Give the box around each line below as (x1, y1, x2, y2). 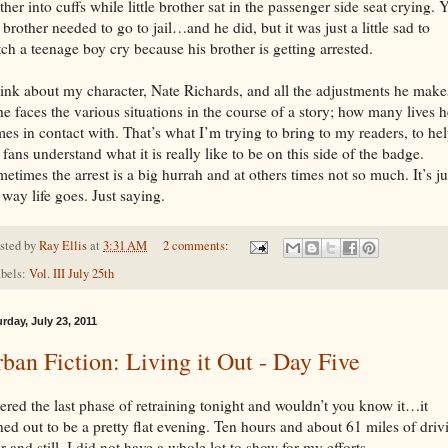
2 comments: (162, 237, 232, 255)
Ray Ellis (39, 237, 87, 255)
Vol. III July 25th (29, 264, 114, 282)
